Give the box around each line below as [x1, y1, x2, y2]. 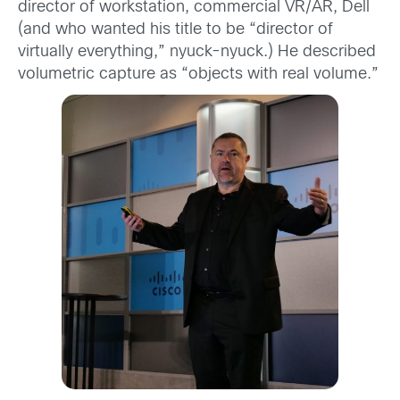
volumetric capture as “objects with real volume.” [18, 66, 379, 82]
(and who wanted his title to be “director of [18, 21, 333, 37]
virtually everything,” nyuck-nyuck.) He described [18, 44, 376, 60]
